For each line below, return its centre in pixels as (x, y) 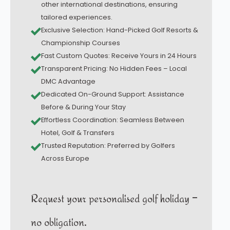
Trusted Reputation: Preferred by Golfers (108, 145)
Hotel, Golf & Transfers (78, 132)
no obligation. (59, 222)
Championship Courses (81, 43)
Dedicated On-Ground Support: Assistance (113, 94)
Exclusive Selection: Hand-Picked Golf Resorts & (120, 30)
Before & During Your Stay (83, 107)
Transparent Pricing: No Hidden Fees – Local (114, 68)
